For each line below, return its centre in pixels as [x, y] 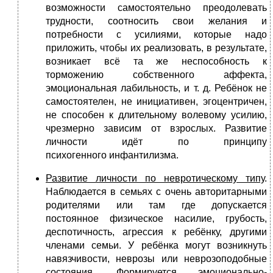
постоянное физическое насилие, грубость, [156, 219]
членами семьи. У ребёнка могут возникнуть [156, 246]
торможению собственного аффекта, [156, 75]
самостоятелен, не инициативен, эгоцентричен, [156, 102]
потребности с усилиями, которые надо [156, 35]
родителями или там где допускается [156, 205]
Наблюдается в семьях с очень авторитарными [156, 192]
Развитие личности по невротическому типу [155, 179]
